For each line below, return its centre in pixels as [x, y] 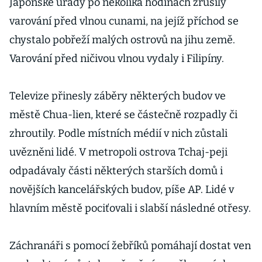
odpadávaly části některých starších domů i [116, 171]
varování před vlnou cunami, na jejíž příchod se [124, 21]
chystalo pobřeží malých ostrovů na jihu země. [122, 40]
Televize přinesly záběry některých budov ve [118, 96]
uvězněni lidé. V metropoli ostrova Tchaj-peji [118, 152]
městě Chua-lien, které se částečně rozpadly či [123, 115]
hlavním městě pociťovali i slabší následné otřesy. [130, 208]
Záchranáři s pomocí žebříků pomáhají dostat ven [130, 246]
